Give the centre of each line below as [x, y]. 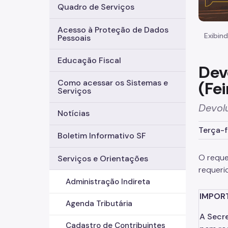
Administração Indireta [108, 182]
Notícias [74, 113]
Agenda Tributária [99, 204]
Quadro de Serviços [96, 7]
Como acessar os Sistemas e [113, 82]
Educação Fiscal [89, 60]
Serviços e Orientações [103, 158]
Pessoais [74, 38]
